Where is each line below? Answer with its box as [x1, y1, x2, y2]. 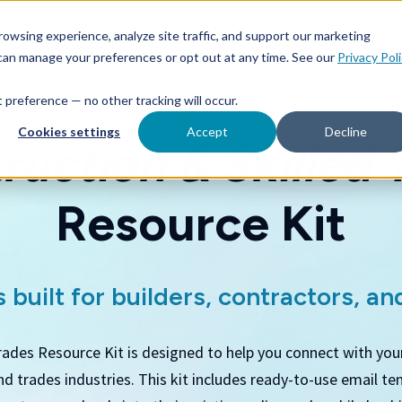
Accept [187, 124, 228, 140]
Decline [324, 124, 367, 140]
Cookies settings [18, 124, 120, 140]
